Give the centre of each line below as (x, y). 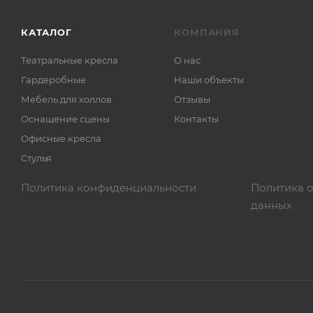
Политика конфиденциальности (109, 188)
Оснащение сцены (65, 119)
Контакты (197, 119)
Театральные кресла (70, 60)
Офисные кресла (61, 138)
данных (271, 205)
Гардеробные (53, 80)
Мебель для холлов (66, 99)
